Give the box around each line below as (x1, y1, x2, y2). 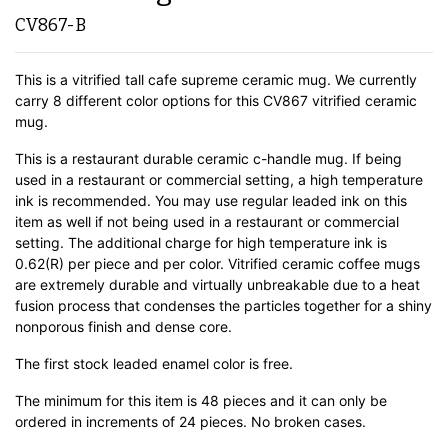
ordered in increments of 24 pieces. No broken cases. (15, 413, 366, 431)
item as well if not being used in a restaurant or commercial (15, 213, 399, 231)
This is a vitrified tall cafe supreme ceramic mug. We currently (15, 71, 417, 89)
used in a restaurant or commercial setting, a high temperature (15, 171, 423, 189)
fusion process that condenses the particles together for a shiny (15, 297, 432, 315)
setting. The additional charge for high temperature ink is (15, 234, 387, 252)
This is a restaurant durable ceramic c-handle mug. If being (15, 150, 402, 168)
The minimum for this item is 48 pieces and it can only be (15, 392, 387, 410)
